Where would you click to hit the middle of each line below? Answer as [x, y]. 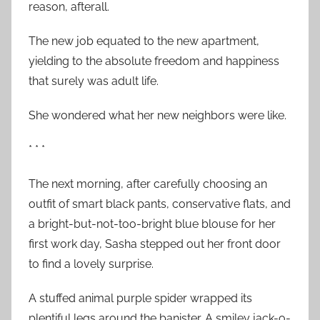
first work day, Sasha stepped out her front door [155, 244]
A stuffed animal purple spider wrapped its [140, 298]
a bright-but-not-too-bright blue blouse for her [152, 224]
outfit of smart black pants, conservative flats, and [160, 204]
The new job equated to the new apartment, [144, 41]
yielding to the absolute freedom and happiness [154, 61]
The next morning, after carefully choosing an [148, 184]
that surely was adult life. [94, 81]
